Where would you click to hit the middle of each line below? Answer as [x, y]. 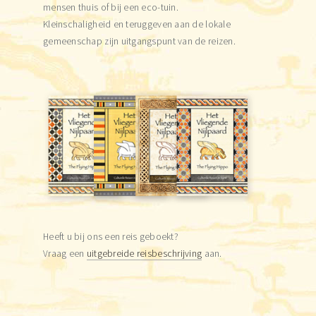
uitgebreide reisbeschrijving [144, 253]
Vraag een [65, 253]
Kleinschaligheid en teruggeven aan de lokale [137, 24]
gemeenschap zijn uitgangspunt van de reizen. [139, 41]
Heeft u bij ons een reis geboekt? [111, 236]
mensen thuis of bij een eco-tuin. [111, 7]
